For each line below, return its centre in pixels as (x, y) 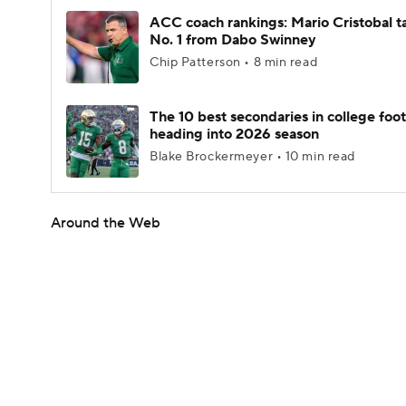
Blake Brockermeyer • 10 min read (252, 157)
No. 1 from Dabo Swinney (233, 40)
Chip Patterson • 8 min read (234, 63)
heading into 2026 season (234, 134)
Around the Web (106, 223)
